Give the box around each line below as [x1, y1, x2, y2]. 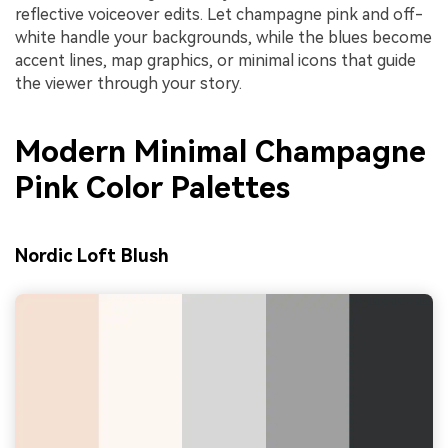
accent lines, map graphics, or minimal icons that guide [15, 51, 416, 71]
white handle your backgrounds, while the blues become [15, 28, 432, 48]
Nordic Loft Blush [15, 244, 169, 266]
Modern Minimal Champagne [15, 133, 426, 169]
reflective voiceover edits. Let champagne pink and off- [15, 5, 423, 25]
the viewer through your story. [15, 74, 242, 94]
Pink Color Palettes [15, 169, 290, 205]
